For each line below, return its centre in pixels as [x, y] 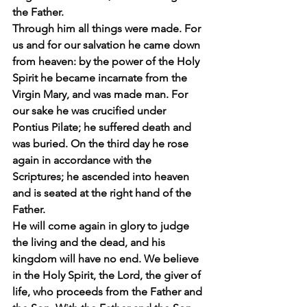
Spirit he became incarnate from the [101, 78]
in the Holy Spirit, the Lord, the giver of [108, 275]
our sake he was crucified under [90, 111]
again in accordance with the [83, 160]
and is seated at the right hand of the [103, 193]
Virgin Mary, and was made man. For [101, 94]
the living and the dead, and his [90, 242]
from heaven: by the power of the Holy [107, 61]
